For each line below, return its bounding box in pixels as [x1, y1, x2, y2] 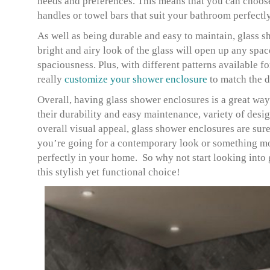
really [37, 74, 64, 85]
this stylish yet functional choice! [37, 166, 180, 178]
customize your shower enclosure [64, 74, 207, 85]
